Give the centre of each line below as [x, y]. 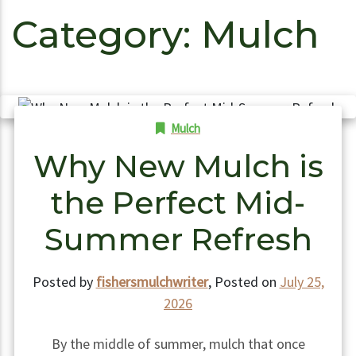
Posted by [64, 282]
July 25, [302, 282]
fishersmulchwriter [152, 282]
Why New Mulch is [178, 167]
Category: [106, 35]
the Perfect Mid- [178, 203]
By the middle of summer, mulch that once [178, 344]
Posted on [247, 282]
